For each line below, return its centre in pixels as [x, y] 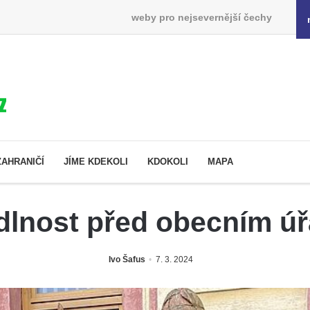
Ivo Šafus [127, 259]
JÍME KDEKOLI [96, 161]
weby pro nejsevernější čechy [201, 17]
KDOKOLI [168, 161]
